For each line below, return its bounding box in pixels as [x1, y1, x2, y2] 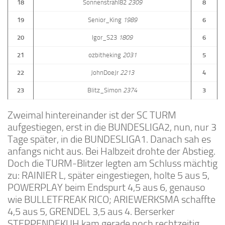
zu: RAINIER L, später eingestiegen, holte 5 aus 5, [8, 169, 209, 182]
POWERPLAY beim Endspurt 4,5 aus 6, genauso [8, 181, 205, 194]
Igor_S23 [92, 33, 117, 41]
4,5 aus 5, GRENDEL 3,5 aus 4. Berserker [8, 205, 175, 218]
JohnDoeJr [90, 68, 119, 76]
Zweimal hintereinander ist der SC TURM [8, 109, 176, 122]
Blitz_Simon [87, 86, 122, 94]
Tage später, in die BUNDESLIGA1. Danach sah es [8, 133, 211, 146]
